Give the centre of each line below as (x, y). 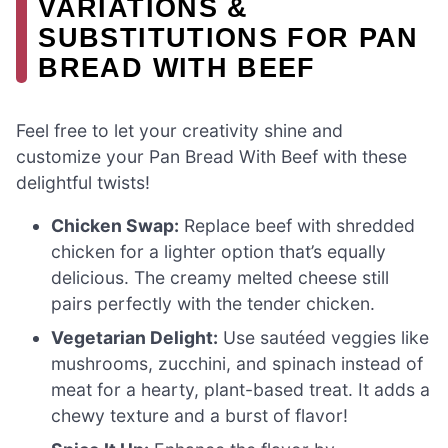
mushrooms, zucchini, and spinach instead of (237, 364)
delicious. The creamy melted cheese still (220, 278)
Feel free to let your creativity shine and (179, 130)
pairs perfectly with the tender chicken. (213, 304)
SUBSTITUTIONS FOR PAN (228, 37)
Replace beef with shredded (297, 226)
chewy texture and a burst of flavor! (200, 416)
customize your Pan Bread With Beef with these (211, 156)
